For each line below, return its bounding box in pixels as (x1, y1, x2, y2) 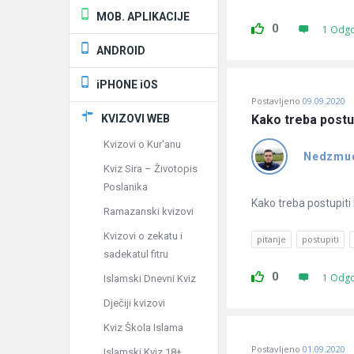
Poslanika (104, 181, 148, 193)
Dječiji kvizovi (104, 297, 165, 309)
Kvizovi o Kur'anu (104, 138, 181, 150)
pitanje (257, 233, 286, 245)
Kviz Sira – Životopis (104, 163, 198, 175)
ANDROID (96, 44, 145, 57)
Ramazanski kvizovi (104, 205, 194, 217)
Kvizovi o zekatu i (104, 230, 183, 242)
